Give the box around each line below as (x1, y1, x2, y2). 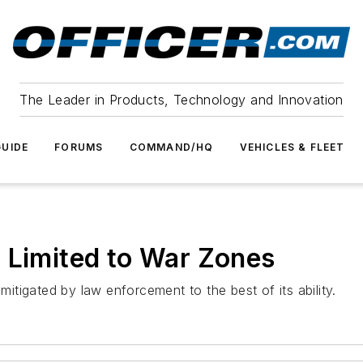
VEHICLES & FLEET (239, 141, 345, 153)
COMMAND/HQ (129, 141, 214, 153)
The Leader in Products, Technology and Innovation (19, 92, 344, 108)
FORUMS (54, 141, 104, 153)
